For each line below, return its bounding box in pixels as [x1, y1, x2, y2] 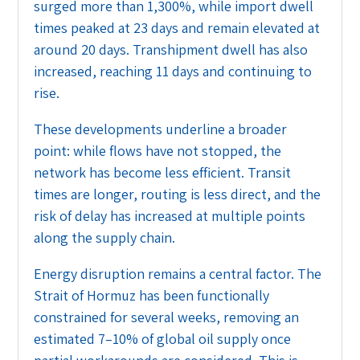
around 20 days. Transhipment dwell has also [34, 39, 309, 59]
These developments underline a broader [34, 119, 288, 138]
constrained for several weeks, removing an [34, 307, 300, 326]
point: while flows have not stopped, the [34, 141, 282, 160]
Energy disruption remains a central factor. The [34, 264, 322, 283]
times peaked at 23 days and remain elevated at [34, 18, 321, 37]
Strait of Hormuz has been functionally [34, 285, 270, 305]
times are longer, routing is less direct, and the [34, 184, 321, 203]
